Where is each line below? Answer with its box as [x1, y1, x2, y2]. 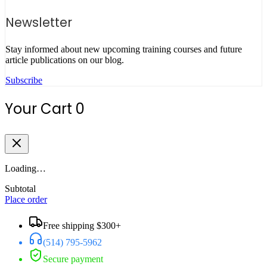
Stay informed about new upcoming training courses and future [5, 44, 242, 55]
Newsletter [5, 14, 72, 32]
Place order [5, 194, 47, 205]
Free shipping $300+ [43, 221, 121, 231]
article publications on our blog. [5, 55, 124, 66]
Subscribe [5, 75, 42, 86]
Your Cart [5, 99, 76, 119]
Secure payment [43, 254, 103, 265]
